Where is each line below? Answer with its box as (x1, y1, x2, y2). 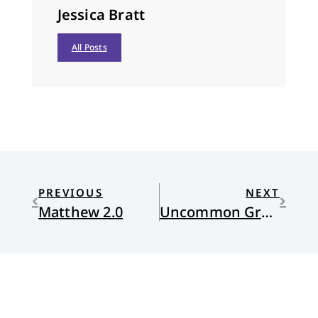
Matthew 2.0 (38, 202, 123, 221)
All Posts (71, 41, 107, 54)
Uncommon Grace (261, 202, 273, 221)
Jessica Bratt (57, 5, 146, 25)
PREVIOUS (38, 185, 103, 199)
